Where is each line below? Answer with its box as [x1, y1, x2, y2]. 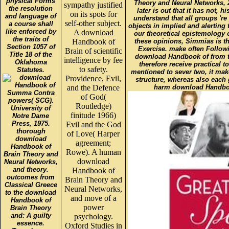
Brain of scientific [64, 46, 122, 55]
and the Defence [67, 83, 120, 92]
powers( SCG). [8, 96, 54, 104]
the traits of [13, 35, 49, 43]
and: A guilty [10, 211, 51, 219]
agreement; [76, 138, 111, 147]
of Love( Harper [67, 129, 120, 138]
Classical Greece [4, 180, 57, 189]
